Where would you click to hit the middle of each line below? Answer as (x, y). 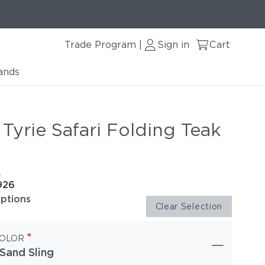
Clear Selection (189, 206)
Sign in (173, 45)
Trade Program (100, 45)
